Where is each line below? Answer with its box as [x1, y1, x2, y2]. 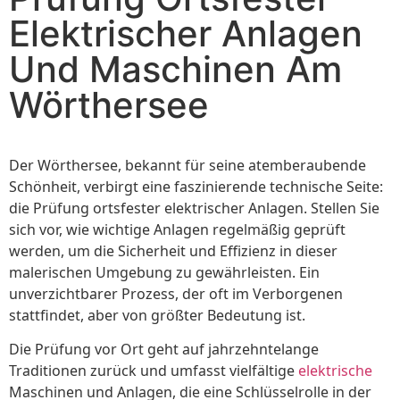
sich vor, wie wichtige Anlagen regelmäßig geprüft [9, 219, 346, 239]
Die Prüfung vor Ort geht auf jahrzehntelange [9, 339, 319, 360]
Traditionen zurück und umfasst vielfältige [9, 361, 298, 381]
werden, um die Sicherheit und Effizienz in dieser [9, 240, 337, 261]
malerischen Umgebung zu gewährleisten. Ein [9, 262, 320, 282]
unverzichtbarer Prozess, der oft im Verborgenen [9, 283, 343, 304]
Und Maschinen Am [9, 47, 342, 92]
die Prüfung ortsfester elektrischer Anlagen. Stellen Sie [9, 197, 379, 218]
